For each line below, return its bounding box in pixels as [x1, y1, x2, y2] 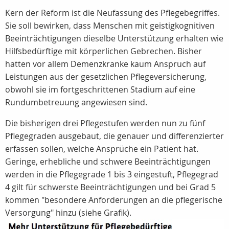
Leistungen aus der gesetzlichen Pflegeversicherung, [5, 71, 207, 82]
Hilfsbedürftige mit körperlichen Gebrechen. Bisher [5, 45, 202, 57]
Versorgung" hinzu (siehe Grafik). [5, 207, 131, 218]
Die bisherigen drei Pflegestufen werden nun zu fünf [5, 118, 205, 129]
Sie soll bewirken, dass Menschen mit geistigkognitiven [5, 20, 215, 31]
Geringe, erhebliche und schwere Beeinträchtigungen [5, 156, 211, 167]
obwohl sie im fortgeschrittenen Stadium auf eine [5, 84, 195, 95]
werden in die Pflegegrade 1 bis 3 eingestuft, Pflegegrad [5, 169, 218, 180]
